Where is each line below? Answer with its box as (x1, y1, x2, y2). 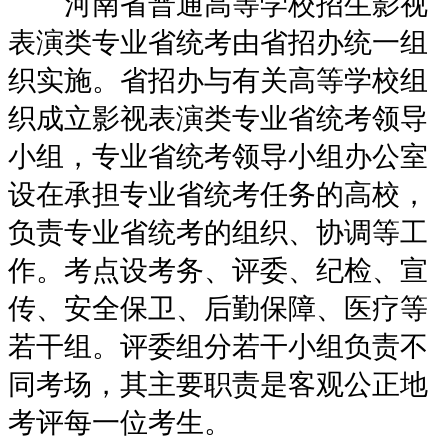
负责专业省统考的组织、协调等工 (8, 216, 428, 248)
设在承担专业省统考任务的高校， (8, 178, 428, 210)
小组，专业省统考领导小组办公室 (8, 140, 428, 172)
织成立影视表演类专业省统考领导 (8, 102, 428, 134)
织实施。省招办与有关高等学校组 (8, 64, 428, 96)
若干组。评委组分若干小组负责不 (8, 330, 428, 362)
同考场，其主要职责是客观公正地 (8, 368, 428, 400)
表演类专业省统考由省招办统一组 (8, 26, 428, 58)
